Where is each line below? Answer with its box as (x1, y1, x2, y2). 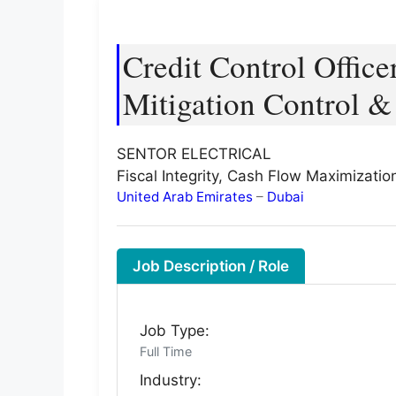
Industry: (140, 371, 202, 390)
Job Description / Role (133, 257, 289, 276)
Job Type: (140, 322, 209, 340)
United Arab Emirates (117, 187, 253, 205)
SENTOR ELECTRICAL (117, 144, 271, 163)
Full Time (140, 344, 192, 360)
